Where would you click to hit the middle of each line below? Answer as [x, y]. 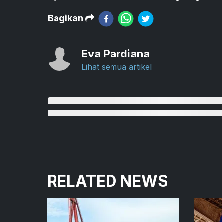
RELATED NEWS [108, 181]
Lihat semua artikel [116, 67]
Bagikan [66, 18]
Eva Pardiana [115, 53]
